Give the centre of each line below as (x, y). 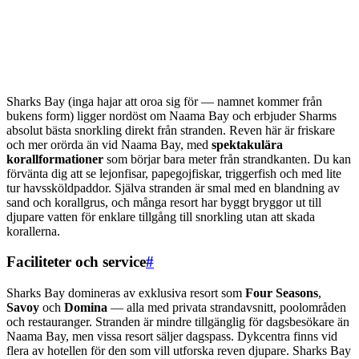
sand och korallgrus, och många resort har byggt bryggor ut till (164, 202)
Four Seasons (282, 293)
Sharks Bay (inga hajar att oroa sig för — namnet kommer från (164, 101)
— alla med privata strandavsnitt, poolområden (227, 308)
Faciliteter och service (76, 262)
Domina (86, 308)
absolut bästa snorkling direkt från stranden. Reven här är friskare (171, 130)
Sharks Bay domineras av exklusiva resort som (126, 293)
